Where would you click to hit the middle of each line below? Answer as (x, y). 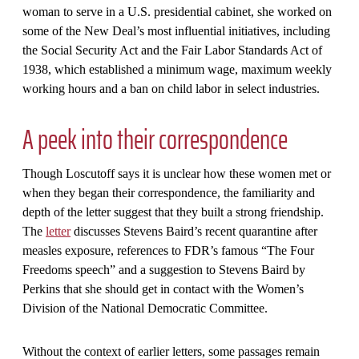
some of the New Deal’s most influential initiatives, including (176, 31)
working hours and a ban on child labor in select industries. (171, 89)
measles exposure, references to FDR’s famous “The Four (168, 251)
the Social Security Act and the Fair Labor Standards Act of (172, 50)
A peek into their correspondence (155, 140)
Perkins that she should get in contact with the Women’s (163, 289)
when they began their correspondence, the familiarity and (169, 193)
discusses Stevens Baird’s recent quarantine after (194, 232)
